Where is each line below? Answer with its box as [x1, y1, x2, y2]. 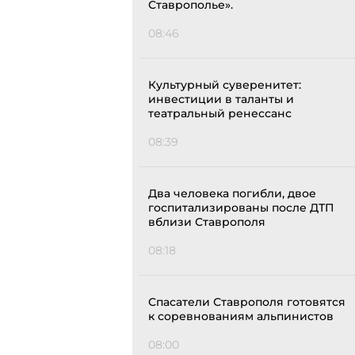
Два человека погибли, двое [148, 186, 316, 201]
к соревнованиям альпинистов [148, 309, 334, 324]
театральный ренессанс [148, 106, 292, 121]
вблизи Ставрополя [148, 215, 265, 230]
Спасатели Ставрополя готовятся [148, 295, 345, 310]
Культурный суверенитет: [148, 78, 301, 93]
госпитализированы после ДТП [148, 200, 334, 216]
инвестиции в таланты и [148, 92, 294, 107]
